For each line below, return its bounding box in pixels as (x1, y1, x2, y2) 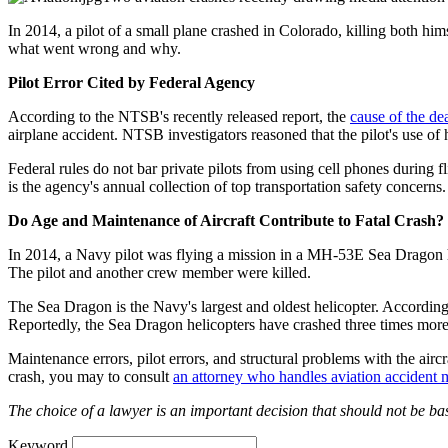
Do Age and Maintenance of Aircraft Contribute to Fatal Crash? (8, 211, 444, 229)
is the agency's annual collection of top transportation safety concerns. (8, 177, 446, 195)
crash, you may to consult (8, 367, 173, 385)
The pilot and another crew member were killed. (8, 263, 311, 281)
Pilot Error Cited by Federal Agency (8, 73, 255, 91)
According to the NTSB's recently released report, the (8, 107, 350, 125)
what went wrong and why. (8, 39, 181, 57)
